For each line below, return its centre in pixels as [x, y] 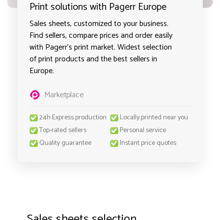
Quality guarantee [65, 143]
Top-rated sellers [63, 130]
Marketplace [64, 95]
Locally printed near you [154, 118]
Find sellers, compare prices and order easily [101, 36]
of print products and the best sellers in [93, 59]
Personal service [143, 130]
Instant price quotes [148, 143]
